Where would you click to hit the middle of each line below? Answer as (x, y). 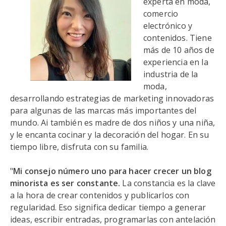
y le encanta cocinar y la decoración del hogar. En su (110, 135)
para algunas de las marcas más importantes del (103, 110)
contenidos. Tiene (178, 38)
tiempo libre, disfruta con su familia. (79, 147)
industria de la (171, 74)
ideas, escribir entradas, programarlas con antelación (113, 219)
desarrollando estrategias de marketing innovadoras (112, 98)
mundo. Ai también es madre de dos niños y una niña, (113, 123)
